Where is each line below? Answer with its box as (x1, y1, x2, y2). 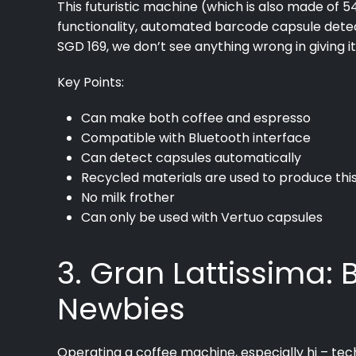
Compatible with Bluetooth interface (81, 128, 311, 147)
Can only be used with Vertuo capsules (81, 207, 323, 226)
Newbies (57, 287, 185, 330)
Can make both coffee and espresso (81, 108, 311, 127)
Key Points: (57, 72, 127, 91)
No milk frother (81, 188, 175, 207)
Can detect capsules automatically (81, 148, 301, 167)
